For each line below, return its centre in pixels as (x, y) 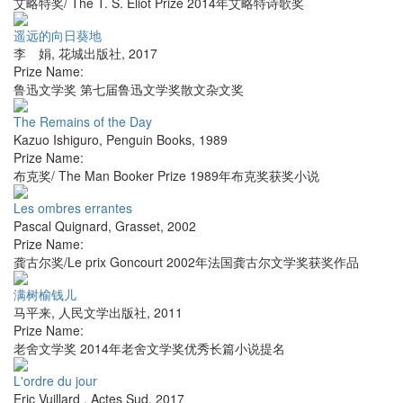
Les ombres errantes (73, 208)
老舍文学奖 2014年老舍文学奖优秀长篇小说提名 (149, 349)
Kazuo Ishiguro (56, 140)
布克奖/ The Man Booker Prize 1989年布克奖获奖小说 (166, 176)
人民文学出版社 (103, 313)
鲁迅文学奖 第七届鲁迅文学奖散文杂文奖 (129, 90)
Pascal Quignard (61, 226)
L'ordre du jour (55, 381)
